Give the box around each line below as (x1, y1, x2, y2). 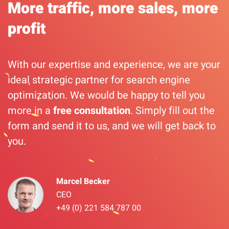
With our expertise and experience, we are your (8, 57, 220, 73)
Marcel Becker (56, 175, 110, 188)
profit (8, 18, 45, 41)
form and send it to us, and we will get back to (8, 119, 216, 134)
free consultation (53, 103, 130, 119)
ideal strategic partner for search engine (8, 73, 190, 88)
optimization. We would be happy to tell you (8, 88, 205, 103)
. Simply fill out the (130, 103, 215, 119)
